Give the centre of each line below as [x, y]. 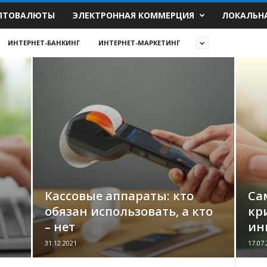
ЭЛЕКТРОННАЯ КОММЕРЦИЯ [134, 15]
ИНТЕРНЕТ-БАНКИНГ [44, 43]
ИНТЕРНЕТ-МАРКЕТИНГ [139, 43]
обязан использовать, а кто [128, 211]
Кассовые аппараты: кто [119, 196]
